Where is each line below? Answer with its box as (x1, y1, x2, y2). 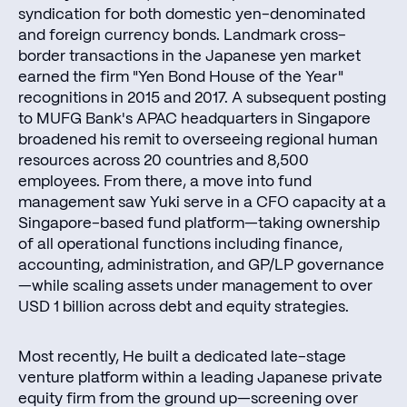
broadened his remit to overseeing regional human (18, 132, 378, 147)
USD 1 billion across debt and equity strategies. (18, 299, 349, 314)
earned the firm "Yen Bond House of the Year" (18, 69, 343, 84)
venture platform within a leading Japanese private (18, 370, 382, 385)
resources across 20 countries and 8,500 (18, 153, 309, 168)
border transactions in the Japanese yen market (18, 48, 361, 64)
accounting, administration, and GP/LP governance (18, 257, 384, 273)
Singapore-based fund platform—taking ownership (18, 215, 380, 231)
